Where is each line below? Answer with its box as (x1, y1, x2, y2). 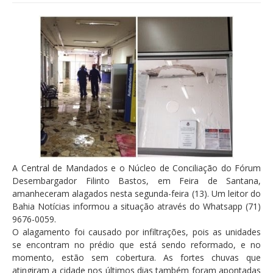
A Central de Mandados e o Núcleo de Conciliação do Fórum (12, 162, 261, 174)
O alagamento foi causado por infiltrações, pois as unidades (12, 226, 261, 238)
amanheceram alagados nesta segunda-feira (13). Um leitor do (12, 188, 261, 200)
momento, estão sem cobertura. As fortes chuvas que (12, 252, 261, 264)
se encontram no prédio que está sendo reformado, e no (12, 239, 261, 251)
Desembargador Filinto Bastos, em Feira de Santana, (12, 175, 261, 187)
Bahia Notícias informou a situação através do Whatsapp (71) (12, 200, 261, 213)
